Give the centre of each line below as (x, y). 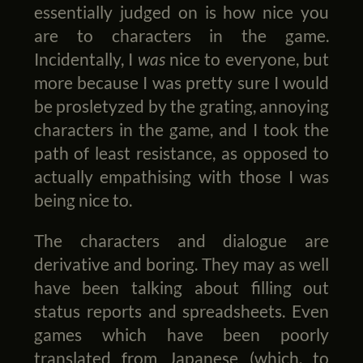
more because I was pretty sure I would (181, 83)
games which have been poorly (181, 334)
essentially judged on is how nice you (181, 12)
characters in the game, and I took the (181, 130)
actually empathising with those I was (181, 177)
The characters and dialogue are (181, 240)
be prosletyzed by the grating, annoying (181, 106)
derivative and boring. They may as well (181, 263)
